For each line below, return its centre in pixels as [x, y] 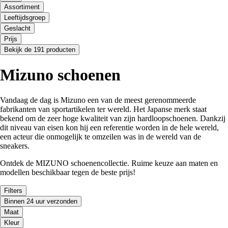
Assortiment [22, 7]
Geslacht [17, 28]
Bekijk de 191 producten [40, 49]
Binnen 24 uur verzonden [41, 201]
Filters [13, 190]
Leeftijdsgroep [25, 17]
